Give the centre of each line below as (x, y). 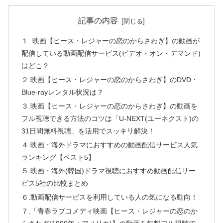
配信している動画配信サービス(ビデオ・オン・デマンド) (111, 53)
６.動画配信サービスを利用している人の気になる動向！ (109, 197)
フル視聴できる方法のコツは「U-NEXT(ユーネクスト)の (110, 118)
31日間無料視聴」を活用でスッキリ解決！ (88, 131)
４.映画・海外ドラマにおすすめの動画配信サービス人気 (109, 145)
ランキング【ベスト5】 (58, 157)
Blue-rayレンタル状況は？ (62, 92)
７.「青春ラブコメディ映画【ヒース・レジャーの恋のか (109, 211)
